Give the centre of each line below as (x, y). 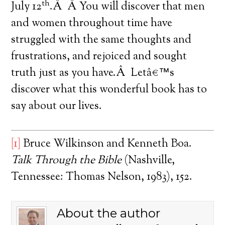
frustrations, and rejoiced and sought (99, 57)
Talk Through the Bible (67, 161)
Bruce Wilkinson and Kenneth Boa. (106, 144)
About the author (109, 213)
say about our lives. (57, 106)
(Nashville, (148, 161)
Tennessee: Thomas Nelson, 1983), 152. (102, 177)
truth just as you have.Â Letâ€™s (93, 73)
